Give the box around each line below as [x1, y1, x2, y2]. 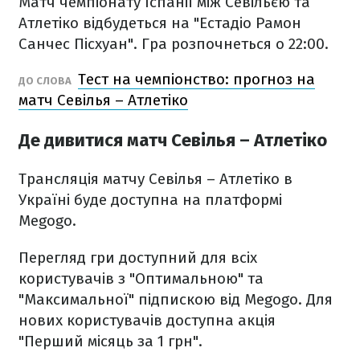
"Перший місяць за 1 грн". [18, 332, 202, 351]
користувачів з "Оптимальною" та [18, 269, 264, 288]
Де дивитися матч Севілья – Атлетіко [18, 129, 327, 152]
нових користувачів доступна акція [18, 311, 276, 330]
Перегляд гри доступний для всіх [18, 248, 257, 268]
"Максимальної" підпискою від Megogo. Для [18, 290, 333, 309]
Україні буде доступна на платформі [18, 190, 282, 210]
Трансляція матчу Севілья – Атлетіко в [18, 170, 292, 189]
